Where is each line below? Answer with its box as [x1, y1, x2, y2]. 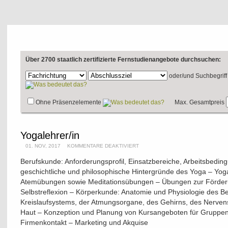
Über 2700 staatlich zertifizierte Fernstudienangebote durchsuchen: [25, 56, 221, 63]
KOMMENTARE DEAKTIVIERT [67, 143, 139, 149]
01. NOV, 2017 [25, 143, 62, 149]
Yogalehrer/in [20, 130, 79, 141]
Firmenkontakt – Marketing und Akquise [20, 218, 148, 226]
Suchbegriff [195, 72, 227, 79]
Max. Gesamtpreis [175, 99, 224, 106]
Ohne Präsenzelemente [36, 99, 101, 106]
